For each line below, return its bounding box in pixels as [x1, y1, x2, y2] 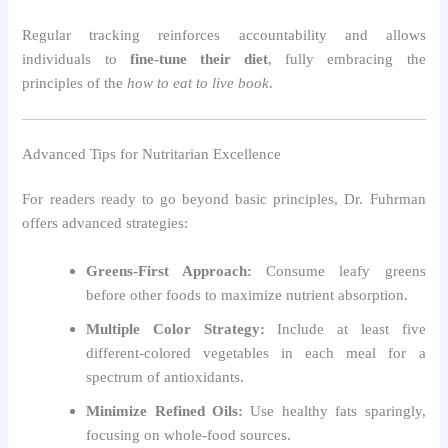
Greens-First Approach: [86, 262, 253, 279]
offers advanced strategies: [22, 215, 189, 232]
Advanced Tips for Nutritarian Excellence [22, 145, 282, 162]
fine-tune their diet [129, 51, 269, 68]
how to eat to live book [127, 75, 270, 92]
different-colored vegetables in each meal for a [86, 344, 426, 361]
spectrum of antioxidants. [86, 368, 245, 385]
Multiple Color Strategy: [86, 320, 265, 337]
